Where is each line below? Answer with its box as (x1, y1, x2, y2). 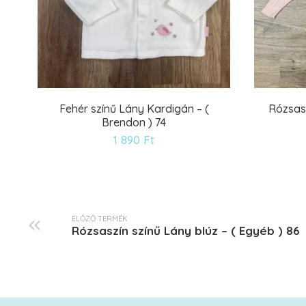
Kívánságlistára (155, 130, 270, 151)
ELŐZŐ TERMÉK (72, 213, 128, 223)
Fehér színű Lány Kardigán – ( (59, 102, 209, 116)
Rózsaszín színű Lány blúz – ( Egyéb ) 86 (72, 223, 300, 238)
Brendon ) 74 (102, 115, 167, 130)
